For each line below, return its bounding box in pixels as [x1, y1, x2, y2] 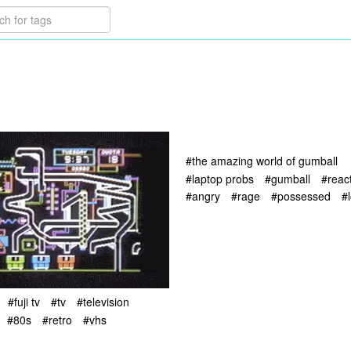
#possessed [271, 187, 331, 204]
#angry [186, 187, 220, 204]
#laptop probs [186, 170, 254, 186]
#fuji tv [8, 294, 40, 310]
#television [77, 294, 129, 310]
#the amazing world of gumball [186, 153, 338, 169]
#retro [42, 311, 72, 327]
